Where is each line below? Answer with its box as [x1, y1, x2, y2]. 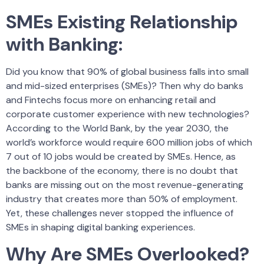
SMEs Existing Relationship [6, 9, 238, 35]
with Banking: [6, 32, 123, 57]
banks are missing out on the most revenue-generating [6, 179, 243, 192]
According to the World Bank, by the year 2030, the [6, 122, 229, 135]
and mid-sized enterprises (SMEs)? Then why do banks [6, 80, 243, 93]
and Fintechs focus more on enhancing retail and [6, 94, 216, 107]
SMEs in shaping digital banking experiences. [6, 221, 195, 234]
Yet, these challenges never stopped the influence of [6, 207, 233, 220]
